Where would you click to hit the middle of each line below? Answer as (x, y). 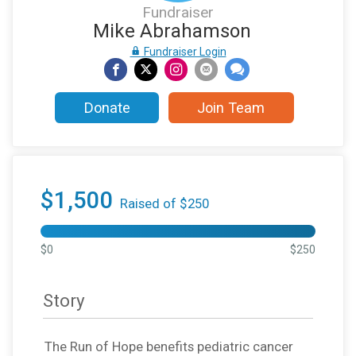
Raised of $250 (164, 204)
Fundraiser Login (184, 52)
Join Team (231, 108)
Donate (107, 108)
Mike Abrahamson (172, 31)
